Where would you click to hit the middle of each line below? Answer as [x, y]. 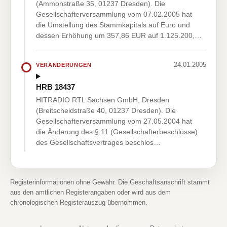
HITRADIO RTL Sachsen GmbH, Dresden [103, 100]
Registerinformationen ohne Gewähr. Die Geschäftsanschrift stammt [110, 182]
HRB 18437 [55, 87]
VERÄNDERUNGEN [64, 65]
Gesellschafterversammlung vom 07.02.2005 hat [114, 14]
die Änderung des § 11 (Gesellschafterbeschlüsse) [117, 132]
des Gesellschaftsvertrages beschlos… [98, 143]
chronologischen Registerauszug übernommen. [79, 203]
